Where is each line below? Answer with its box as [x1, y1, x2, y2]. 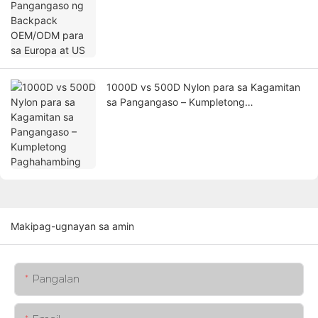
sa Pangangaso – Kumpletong [106, 96, 245, 109]
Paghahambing [106, 111, 177, 124]
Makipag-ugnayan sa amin [11, 220, 134, 233]
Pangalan [32, 272, 79, 286]
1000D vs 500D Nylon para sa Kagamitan [106, 81, 300, 94]
